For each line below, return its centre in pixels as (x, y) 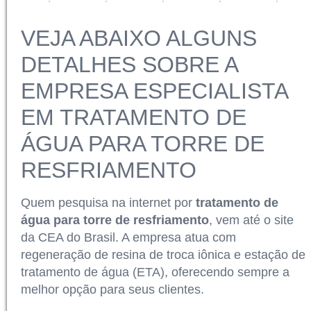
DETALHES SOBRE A (129, 65)
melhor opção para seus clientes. (112, 289)
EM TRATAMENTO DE (134, 117)
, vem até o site (251, 220)
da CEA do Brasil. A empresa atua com (128, 237)
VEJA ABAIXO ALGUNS (139, 38)
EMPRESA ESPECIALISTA (154, 91)
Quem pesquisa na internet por (108, 203)
